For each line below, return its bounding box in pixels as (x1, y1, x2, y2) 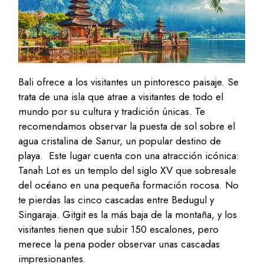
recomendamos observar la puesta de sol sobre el (18, 119, 236, 134)
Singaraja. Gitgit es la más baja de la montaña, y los (18, 207, 237, 222)
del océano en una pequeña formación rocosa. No (18, 178, 239, 193)
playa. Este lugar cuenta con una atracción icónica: (18, 148, 240, 163)
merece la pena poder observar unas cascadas (18, 237, 220, 252)
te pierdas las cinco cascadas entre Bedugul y (18, 193, 214, 207)
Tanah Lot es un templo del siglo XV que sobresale (18, 163, 237, 178)
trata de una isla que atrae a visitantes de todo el (18, 90, 224, 104)
